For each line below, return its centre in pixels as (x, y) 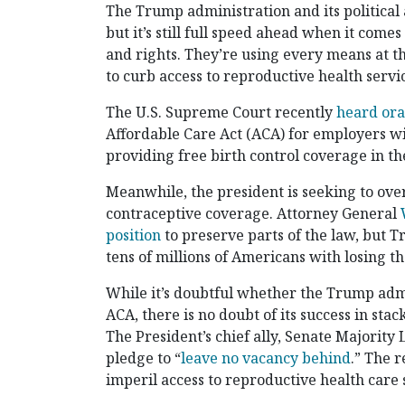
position (133, 235)
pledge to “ (143, 358)
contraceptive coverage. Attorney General (253, 214)
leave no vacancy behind (266, 358)
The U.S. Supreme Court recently (221, 113)
